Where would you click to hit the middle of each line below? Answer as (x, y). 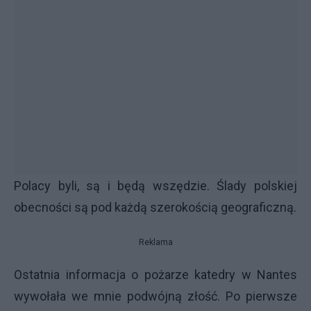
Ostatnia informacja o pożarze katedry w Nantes (155, 275)
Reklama (155, 242)
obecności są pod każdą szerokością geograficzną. (155, 207)
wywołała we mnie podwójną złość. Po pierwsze (155, 296)
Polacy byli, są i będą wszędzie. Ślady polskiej (155, 186)
